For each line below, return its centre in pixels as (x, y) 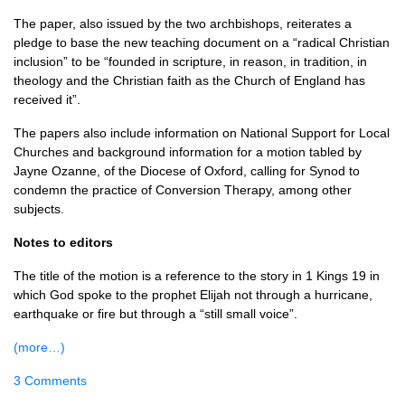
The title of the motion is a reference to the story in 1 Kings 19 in (197, 276)
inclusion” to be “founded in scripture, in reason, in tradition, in (190, 61)
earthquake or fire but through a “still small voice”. (155, 314)
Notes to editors (63, 242)
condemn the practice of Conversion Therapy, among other (183, 190)
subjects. (39, 209)
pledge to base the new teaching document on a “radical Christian (202, 42)
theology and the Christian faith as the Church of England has (189, 80)
